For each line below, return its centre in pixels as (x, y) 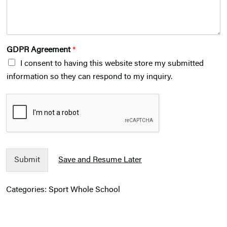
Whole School (95, 190)
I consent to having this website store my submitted (112, 64)
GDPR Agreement (40, 50)
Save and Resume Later (100, 160)
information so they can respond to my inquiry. (89, 77)
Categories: (27, 190)
